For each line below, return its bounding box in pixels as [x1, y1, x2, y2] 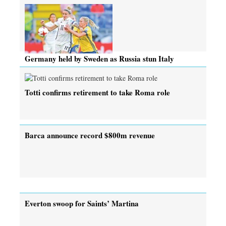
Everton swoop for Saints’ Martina [25, 197, 139, 209]
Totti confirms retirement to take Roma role [25, 86, 170, 98]
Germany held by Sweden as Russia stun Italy [25, 52, 174, 64]
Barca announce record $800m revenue [25, 129, 155, 141]
